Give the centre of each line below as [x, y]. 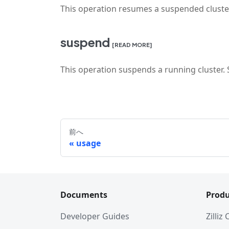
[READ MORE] [132, 44]
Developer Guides [95, 216]
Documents [84, 195]
